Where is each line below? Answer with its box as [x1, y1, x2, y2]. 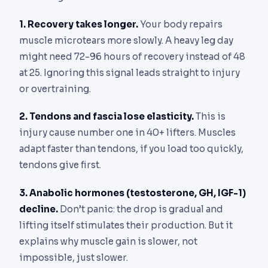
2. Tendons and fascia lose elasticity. [19, 111, 194, 123]
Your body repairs [138, 19, 223, 31]
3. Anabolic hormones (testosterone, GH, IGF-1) [19, 187, 246, 199]
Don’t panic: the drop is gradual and [58, 203, 223, 215]
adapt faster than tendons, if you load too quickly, [19, 143, 243, 155]
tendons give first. [19, 159, 101, 171]
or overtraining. [19, 83, 91, 95]
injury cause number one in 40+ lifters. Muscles [19, 127, 236, 139]
